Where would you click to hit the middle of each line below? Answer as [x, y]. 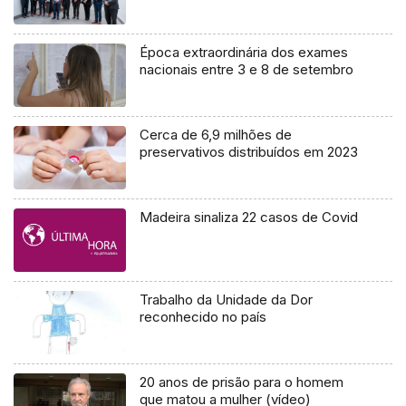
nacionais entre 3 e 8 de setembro [247, 70]
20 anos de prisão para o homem [242, 382]
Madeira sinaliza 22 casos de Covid [249, 217]
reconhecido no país [203, 317]
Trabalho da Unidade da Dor [227, 300]
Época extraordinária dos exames [244, 53]
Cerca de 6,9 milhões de [216, 135]
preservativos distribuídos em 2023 [249, 152]
